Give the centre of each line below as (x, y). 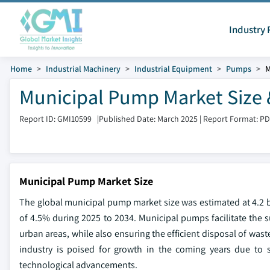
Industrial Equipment (173, 69)
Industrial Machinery (83, 69)
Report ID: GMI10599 (55, 118)
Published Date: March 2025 (148, 118)
